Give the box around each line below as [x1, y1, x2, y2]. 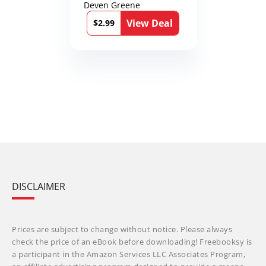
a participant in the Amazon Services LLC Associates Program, [12, 249, 245, 259]
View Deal [126, 16, 173, 30]
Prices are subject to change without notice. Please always [12, 224, 232, 235]
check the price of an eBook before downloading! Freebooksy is [12, 236, 252, 247]
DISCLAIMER [12, 180, 65, 193]
